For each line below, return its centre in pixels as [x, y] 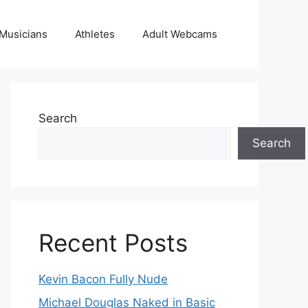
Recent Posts [113, 243]
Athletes [95, 34]
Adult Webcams [180, 34]
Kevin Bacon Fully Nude [103, 279]
